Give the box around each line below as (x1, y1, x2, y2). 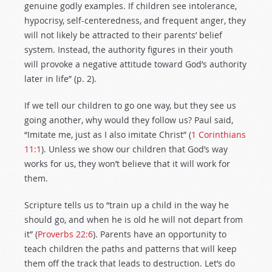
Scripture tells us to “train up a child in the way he (24, 199, 229, 211)
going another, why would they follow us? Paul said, (24, 114, 233, 126)
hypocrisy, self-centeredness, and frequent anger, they (24, 15, 246, 26)
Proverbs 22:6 (38, 228, 93, 240)
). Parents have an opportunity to (93, 228, 226, 240)
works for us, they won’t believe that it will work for (24, 158, 230, 169)
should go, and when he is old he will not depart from (24, 214, 243, 225)
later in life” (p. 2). (24, 73, 97, 84)
